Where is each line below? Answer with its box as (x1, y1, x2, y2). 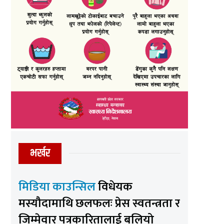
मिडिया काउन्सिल (18, 176, 98, 197)
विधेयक (98, 176, 133, 197)
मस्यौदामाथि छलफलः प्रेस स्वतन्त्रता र (18, 193, 180, 213)
